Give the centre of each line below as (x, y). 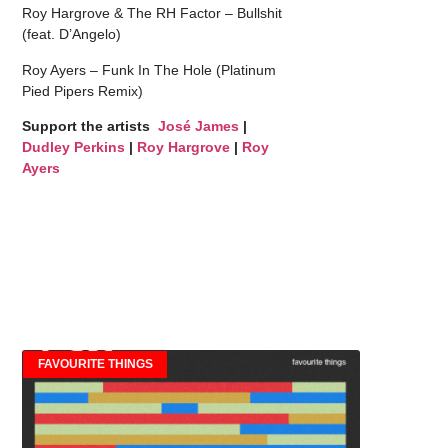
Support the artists (90, 125)
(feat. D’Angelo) (72, 34)
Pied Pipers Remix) (83, 90)
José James (199, 125)
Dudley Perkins (74, 146)
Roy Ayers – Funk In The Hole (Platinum (149, 69)
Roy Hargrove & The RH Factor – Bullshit (152, 13)
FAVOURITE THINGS (95, 364)
